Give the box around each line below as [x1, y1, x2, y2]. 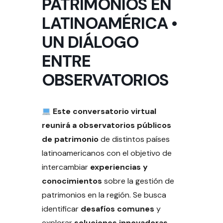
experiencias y [90, 161, 148, 172]
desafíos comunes [81, 203, 154, 214]
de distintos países [99, 133, 170, 144]
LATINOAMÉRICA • [42, 12, 177, 34]
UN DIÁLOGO [42, 31, 138, 53]
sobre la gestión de [102, 175, 174, 186]
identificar [42, 203, 81, 214]
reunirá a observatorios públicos [42, 119, 171, 130]
